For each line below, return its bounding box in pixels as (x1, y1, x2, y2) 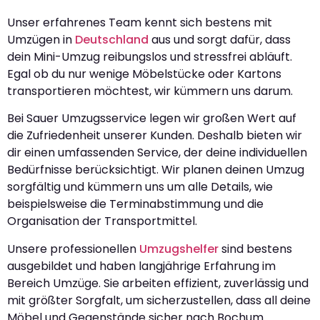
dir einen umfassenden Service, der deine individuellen (7, 144, 307, 161)
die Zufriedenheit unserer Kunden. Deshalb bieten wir (7, 127, 302, 144)
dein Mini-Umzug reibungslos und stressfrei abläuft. (7, 49, 292, 66)
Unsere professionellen (7, 240, 139, 257)
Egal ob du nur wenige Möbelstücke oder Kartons (7, 66, 281, 83)
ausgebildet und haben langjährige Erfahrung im (7, 257, 276, 274)
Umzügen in (7, 31, 75, 49)
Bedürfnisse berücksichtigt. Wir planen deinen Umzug (7, 161, 304, 179)
